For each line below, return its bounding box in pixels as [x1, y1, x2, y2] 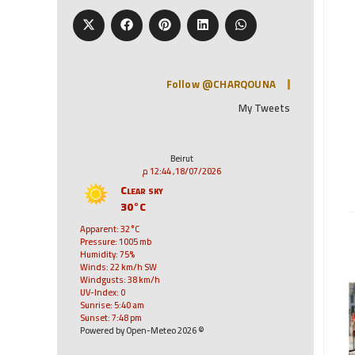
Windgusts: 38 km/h [80, 272, 160, 288]
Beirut [170, 151, 193, 167]
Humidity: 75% [80, 246, 135, 263]
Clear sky [120, 180, 163, 201]
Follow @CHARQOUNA [166, 74, 276, 94]
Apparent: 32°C [80, 221, 139, 238]
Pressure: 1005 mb [80, 234, 151, 250]
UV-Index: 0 [80, 284, 125, 301]
